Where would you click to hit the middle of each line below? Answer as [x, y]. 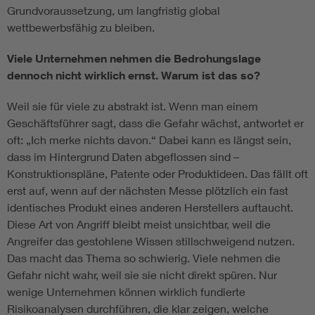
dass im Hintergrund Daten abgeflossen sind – [123, 157]
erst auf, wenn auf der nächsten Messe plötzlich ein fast [148, 191]
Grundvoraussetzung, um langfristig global [114, 11]
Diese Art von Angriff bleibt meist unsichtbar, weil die [139, 224]
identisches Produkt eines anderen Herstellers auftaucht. [150, 207]
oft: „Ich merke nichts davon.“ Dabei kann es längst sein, [149, 140]
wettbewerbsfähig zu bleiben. [81, 27]
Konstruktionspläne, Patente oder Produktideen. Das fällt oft [157, 174]
